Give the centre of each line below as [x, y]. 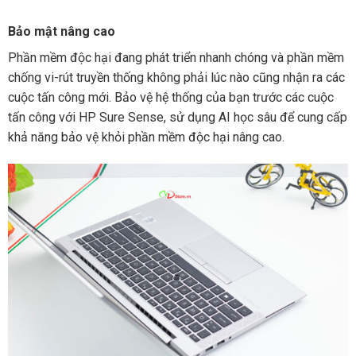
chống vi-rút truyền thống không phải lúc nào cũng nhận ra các [176, 78]
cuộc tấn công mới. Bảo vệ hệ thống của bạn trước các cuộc [170, 98]
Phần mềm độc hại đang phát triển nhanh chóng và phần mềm [176, 58]
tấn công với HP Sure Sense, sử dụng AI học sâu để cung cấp [177, 118]
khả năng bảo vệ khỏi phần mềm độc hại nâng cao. [146, 137]
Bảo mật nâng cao [61, 32]
